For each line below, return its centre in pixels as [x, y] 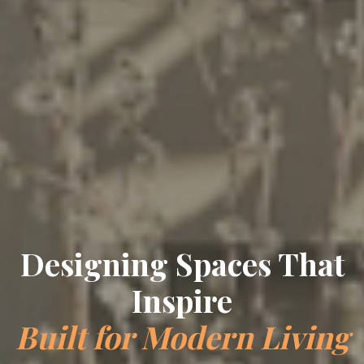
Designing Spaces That [182, 264]
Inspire [182, 300]
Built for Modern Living [182, 337]
